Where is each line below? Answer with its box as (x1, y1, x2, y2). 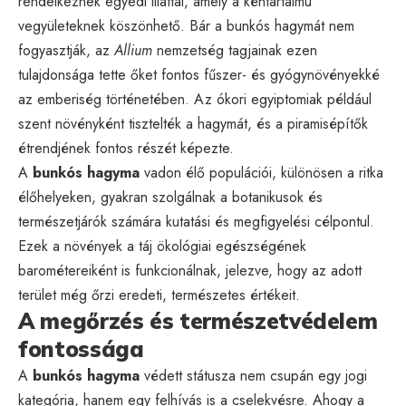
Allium (114, 39, 152, 61)
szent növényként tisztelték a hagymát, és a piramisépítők (18, 112, 368, 134)
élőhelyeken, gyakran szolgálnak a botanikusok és (18, 186, 323, 208)
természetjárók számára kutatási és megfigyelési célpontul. (18, 210, 374, 232)
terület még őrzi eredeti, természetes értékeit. (18, 284, 300, 305)
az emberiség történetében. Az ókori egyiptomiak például (18, 88, 372, 110)
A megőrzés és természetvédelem (18, 306, 378, 334)
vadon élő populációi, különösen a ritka (140, 161, 383, 183)
